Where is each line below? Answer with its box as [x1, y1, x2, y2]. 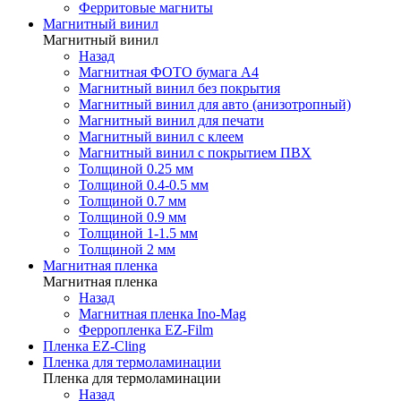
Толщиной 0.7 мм [79, 193, 186, 209]
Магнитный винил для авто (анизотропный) [79, 97, 351, 112]
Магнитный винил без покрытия [79, 81, 280, 96]
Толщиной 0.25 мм [79, 161, 193, 176]
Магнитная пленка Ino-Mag [79, 306, 246, 321]
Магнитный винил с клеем [79, 129, 243, 144]
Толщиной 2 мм [79, 242, 175, 257]
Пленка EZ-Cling [43, 338, 146, 354]
